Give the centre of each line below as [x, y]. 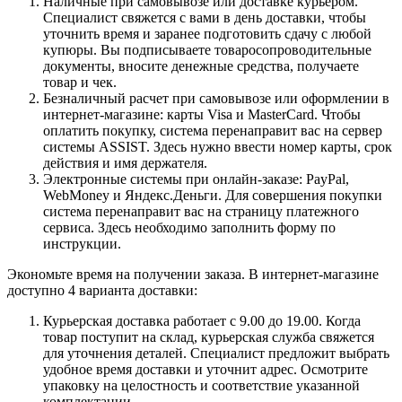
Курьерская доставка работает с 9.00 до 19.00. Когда [202, 321]
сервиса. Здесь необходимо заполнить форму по [189, 228]
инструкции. [82, 244]
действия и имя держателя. [125, 163]
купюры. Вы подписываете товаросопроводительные [207, 50]
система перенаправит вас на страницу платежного [201, 212]
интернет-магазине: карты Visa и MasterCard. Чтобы [202, 115]
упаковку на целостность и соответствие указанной [201, 386]
